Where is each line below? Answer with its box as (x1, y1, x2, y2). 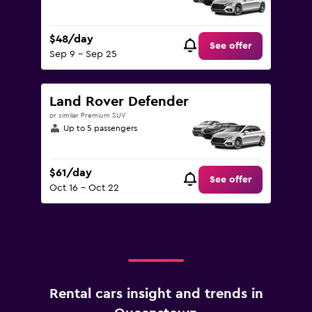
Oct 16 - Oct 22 (49, 183, 119, 194)
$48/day (49, 33, 93, 45)
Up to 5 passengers (63, 124, 137, 132)
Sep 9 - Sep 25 (49, 49, 117, 60)
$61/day (49, 167, 92, 179)
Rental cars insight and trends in (49, 287, 263, 301)
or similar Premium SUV (49, 112, 126, 119)
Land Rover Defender (49, 95, 189, 109)
